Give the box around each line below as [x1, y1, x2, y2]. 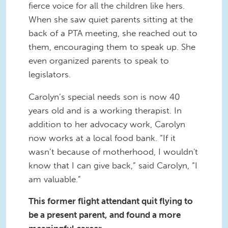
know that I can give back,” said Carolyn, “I [28, 160, 197, 170]
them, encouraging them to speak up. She [28, 41, 195, 52]
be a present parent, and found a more [28, 210, 181, 220]
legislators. [28, 69, 71, 79]
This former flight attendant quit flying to [28, 196, 193, 207]
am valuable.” [28, 174, 81, 184]
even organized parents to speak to [28, 55, 169, 66]
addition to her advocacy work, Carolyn [28, 119, 185, 129]
